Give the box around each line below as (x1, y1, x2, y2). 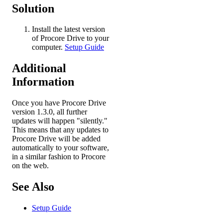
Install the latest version (32, 25, 105, 34)
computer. (32, 43, 65, 52)
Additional (12, 62, 66, 75)
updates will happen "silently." (12, 116, 108, 125)
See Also (12, 180, 54, 194)
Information (12, 75, 74, 89)
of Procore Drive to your (32, 34, 109, 43)
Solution (12, 1, 54, 15)
